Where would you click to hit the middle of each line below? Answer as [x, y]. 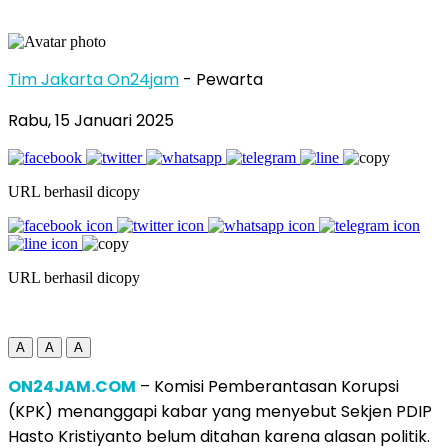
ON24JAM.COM [72, 386]
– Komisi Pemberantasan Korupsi [267, 386]
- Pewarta [223, 79]
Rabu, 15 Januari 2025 [91, 120]
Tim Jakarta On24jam [93, 79]
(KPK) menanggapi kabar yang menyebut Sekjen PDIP [220, 411]
